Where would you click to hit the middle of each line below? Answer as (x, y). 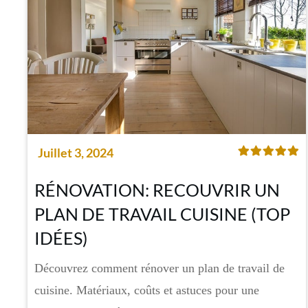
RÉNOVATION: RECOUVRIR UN (157, 190)
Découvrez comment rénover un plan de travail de (159, 268)
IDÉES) (61, 238)
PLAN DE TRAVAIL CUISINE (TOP (162, 214)
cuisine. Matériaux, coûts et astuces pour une (147, 290)
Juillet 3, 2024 (76, 153)
